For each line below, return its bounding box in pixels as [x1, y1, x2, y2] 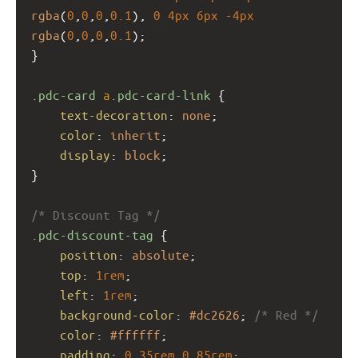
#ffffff [110, 326, 161, 342]
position [60, 246, 117, 262]
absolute [132, 246, 189, 262]
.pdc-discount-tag [31, 226, 153, 242]
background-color [60, 306, 175, 322]
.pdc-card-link [110, 86, 211, 102]
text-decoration [60, 106, 168, 122]
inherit [110, 126, 161, 142]
